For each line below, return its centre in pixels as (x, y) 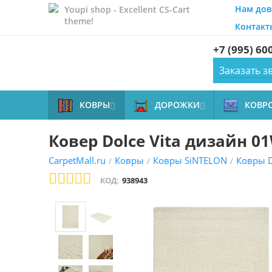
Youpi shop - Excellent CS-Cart (127, 9)
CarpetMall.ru (77, 160)
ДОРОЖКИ (177, 105)
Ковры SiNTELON (190, 160)
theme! (79, 21)
